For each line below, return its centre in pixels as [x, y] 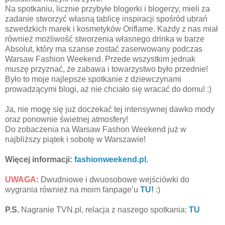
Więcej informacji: [40, 160]
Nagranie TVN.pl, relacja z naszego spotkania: [103, 210]
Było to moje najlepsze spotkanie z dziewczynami [93, 79]
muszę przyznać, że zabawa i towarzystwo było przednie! [106, 69]
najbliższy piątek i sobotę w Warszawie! [75, 140]
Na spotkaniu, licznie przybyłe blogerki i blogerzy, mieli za [107, 9]
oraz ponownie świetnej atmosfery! [67, 120]
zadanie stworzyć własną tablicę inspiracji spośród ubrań [106, 19]
